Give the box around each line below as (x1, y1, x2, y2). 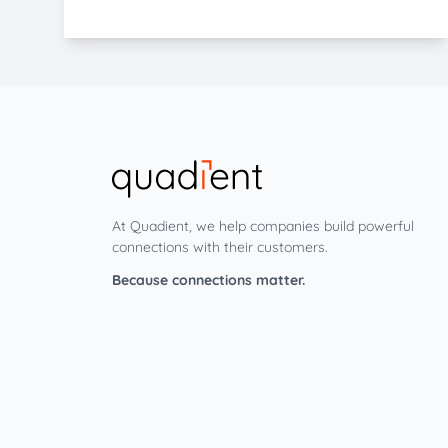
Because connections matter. (112, 270, 305, 289)
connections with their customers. (112, 237, 328, 256)
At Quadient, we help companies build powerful (112, 216, 414, 235)
